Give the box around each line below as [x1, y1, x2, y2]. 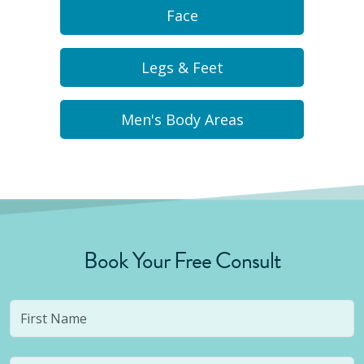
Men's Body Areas [120, 110, 244, 129]
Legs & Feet [141, 58, 223, 77]
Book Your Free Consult [83, 244, 281, 277]
